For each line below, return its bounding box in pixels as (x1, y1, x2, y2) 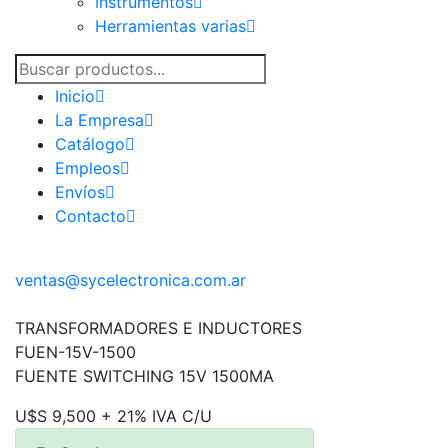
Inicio (55, 86, 95, 106)
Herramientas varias (95, 16, 246, 36)
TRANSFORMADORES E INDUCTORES (15, 318, 302, 338)
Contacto (55, 206, 126, 226)
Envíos (55, 182, 105, 202)
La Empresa (55, 110, 144, 130)
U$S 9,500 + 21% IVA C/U (15, 406, 212, 426)
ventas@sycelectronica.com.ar (15, 270, 246, 290)
